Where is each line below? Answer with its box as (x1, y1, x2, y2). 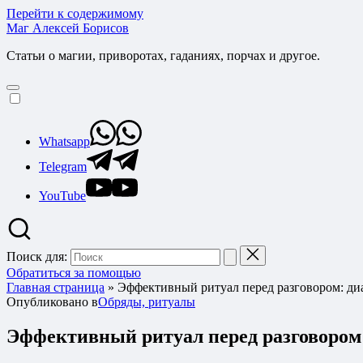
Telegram (39, 160, 87, 173)
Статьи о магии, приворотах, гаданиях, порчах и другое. (6, 49, 320, 62)
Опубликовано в (6, 295, 98, 309)
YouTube (39, 189, 86, 203)
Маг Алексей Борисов (6, 21, 129, 35)
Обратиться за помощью (6, 266, 141, 280)
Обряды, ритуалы (98, 295, 195, 309)
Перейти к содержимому (6, 6, 143, 20)
